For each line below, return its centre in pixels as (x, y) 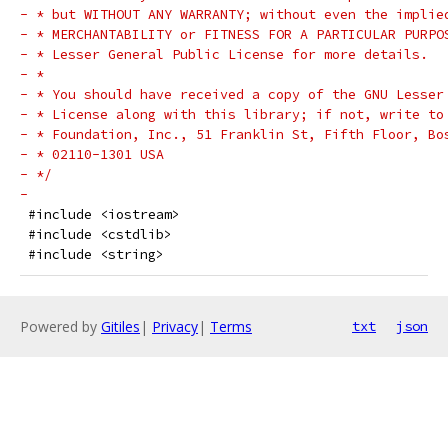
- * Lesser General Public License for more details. (224, 54)
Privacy (175, 326)
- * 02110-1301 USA (92, 154)
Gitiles (120, 326)
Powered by (60, 326)
